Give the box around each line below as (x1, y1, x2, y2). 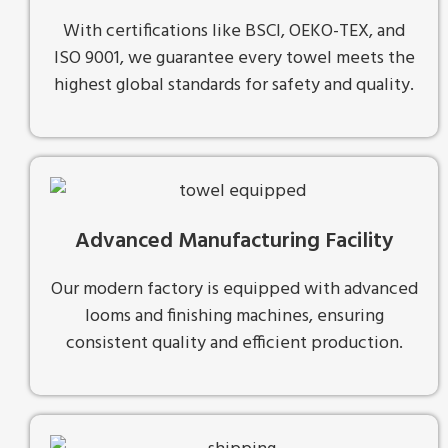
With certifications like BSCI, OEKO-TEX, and (63, 17, 405, 47)
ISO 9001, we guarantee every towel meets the (53, 44, 415, 74)
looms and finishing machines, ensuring (84, 301, 384, 331)
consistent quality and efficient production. (65, 328, 403, 358)
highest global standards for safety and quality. (54, 71, 414, 101)
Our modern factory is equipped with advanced (50, 274, 418, 304)
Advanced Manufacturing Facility (75, 223, 393, 259)
